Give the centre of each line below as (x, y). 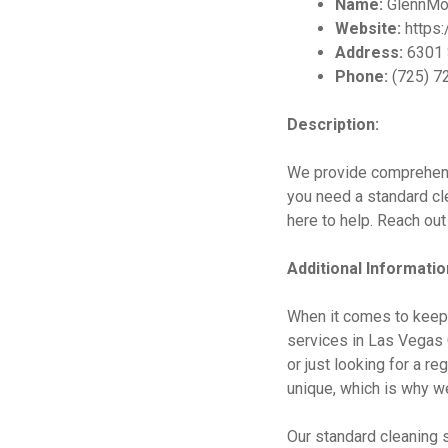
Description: (333, 124)
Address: (369, 52)
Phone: (361, 76)
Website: (368, 28)
